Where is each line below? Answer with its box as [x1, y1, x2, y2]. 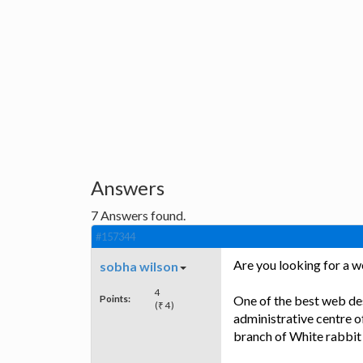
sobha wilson [100, 258, 178, 275]
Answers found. [98, 207, 186, 224]
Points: [100, 293, 130, 305]
